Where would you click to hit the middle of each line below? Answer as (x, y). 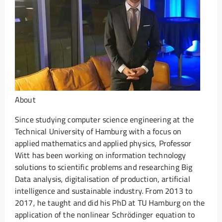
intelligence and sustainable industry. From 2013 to (104, 191)
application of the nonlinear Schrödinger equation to (105, 214)
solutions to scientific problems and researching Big (104, 167)
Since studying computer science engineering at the (105, 119)
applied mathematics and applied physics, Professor (103, 143)
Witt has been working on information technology (101, 155)
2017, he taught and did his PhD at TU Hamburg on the (110, 202)
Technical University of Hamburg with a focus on (98, 131)
